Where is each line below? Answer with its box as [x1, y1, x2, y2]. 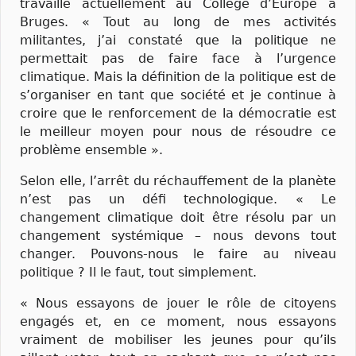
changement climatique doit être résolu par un [20, 210, 336, 226]
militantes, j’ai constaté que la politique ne [20, 33, 336, 48]
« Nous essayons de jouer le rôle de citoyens [20, 296, 336, 311]
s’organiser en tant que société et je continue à [20, 87, 336, 103]
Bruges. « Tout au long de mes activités [20, 14, 336, 30]
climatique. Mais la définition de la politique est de [20, 69, 336, 85]
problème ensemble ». [20, 142, 163, 158]
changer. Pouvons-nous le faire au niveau [20, 246, 336, 262]
